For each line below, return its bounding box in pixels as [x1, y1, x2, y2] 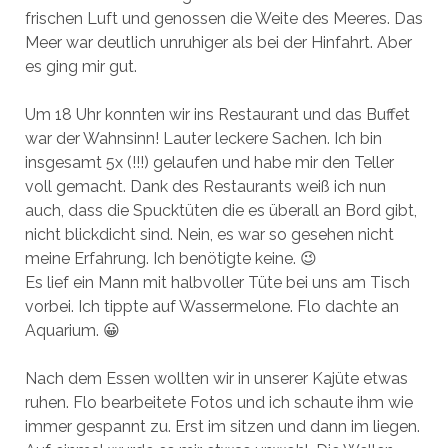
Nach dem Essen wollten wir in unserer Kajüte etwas [24, 369, 408, 388]
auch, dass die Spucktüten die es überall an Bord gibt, [24, 201, 417, 220]
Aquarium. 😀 [24, 321, 120, 340]
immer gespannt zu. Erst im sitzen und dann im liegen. [24, 417, 420, 436]
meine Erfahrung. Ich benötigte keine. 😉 [24, 249, 317, 268]
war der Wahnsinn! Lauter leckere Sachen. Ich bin [24, 129, 382, 148]
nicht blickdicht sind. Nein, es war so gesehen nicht [24, 225, 394, 244]
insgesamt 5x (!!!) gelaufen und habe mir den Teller [24, 153, 394, 172]
